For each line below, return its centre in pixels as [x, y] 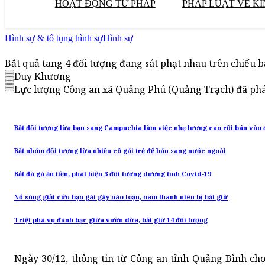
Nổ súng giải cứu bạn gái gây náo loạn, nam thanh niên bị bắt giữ [121, 197]
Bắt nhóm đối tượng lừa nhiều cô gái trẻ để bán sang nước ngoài [120, 151]
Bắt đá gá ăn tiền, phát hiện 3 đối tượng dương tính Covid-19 [113, 174]
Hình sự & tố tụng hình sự [54, 38]
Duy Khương [43, 77]
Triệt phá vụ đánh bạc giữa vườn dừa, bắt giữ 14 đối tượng [111, 220]
